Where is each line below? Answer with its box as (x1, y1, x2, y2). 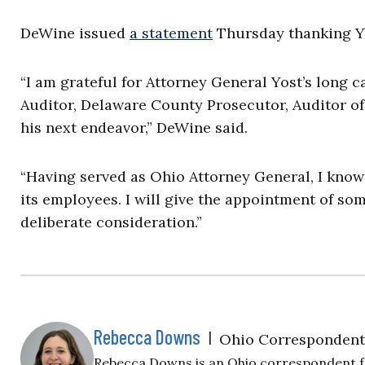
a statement (130, 24, 213, 43)
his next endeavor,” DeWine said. (20, 118, 248, 138)
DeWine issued (20, 24, 130, 43)
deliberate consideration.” (20, 213, 202, 232)
